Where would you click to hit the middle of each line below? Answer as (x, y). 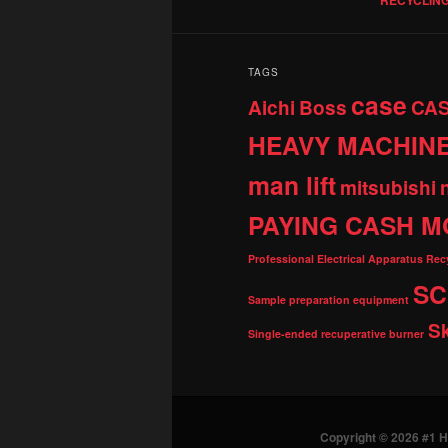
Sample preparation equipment (328, 299)
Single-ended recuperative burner (336, 333)
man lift (292, 184)
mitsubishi (388, 187)
